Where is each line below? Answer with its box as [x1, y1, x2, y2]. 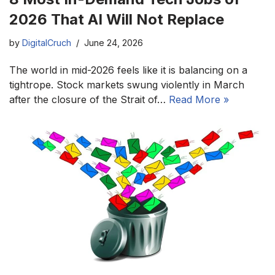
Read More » [169, 93, 229, 106]
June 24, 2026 [84, 37, 143, 48]
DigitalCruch [22, 37, 71, 48]
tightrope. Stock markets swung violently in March [9, 78, 244, 91]
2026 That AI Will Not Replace [9, 10, 224, 28]
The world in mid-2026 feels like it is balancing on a [9, 63, 247, 76]
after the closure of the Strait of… [9, 93, 169, 106]
